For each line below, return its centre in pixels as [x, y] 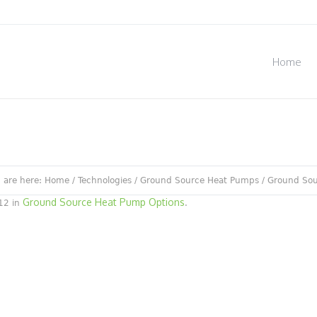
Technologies [105, 180]
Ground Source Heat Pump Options [104, 202]
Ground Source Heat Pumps [200, 180]
